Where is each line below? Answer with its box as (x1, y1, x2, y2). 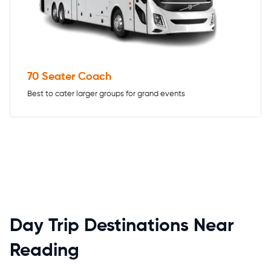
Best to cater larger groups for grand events (27, 90, 185, 98)
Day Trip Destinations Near (10, 217, 234, 235)
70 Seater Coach (27, 71, 111, 82)
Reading (10, 241, 79, 260)
